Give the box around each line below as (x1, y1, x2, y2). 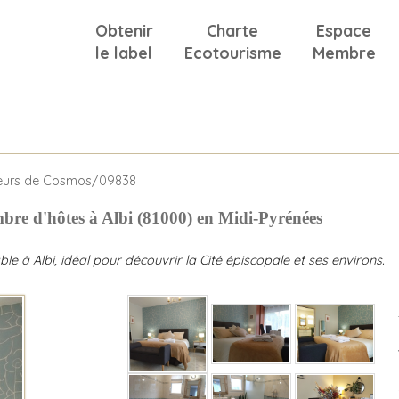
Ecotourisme (183, 43, 281, 64)
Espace (316, 20, 372, 42)
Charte (207, 20, 259, 42)
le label (95, 43, 153, 64)
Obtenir (94, 20, 153, 42)
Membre (312, 43, 376, 64)
